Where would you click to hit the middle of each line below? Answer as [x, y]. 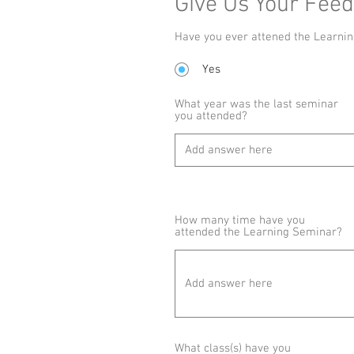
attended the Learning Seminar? [258, 232]
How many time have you [240, 220]
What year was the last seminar [256, 104]
